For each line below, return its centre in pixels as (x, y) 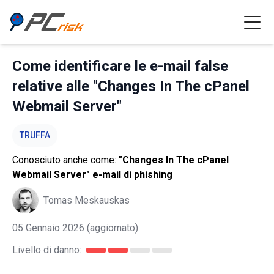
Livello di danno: (47, 250)
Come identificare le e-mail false (120, 66)
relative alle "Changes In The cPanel (131, 86)
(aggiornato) (111, 228)
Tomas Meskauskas (87, 200)
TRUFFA (35, 135)
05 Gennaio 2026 (48, 228)
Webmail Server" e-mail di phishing (92, 175)
